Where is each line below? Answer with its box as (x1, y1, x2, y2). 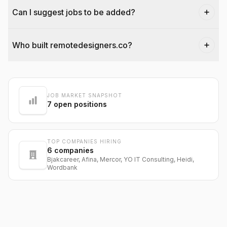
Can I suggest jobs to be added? (12, 7, 135, 17)
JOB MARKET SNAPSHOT (47, 92, 122, 98)
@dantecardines (12, 91, 73, 101)
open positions (52, 99, 107, 108)
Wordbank (47, 164, 78, 171)
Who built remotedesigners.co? (12, 40, 132, 50)
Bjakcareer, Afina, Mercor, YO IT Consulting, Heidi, (47, 156, 194, 163)
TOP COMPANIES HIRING (47, 138, 122, 144)
